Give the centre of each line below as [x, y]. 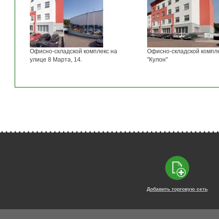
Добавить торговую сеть [177, 189]
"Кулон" [157, 60]
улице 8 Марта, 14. [56, 60]
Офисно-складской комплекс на [74, 51]
